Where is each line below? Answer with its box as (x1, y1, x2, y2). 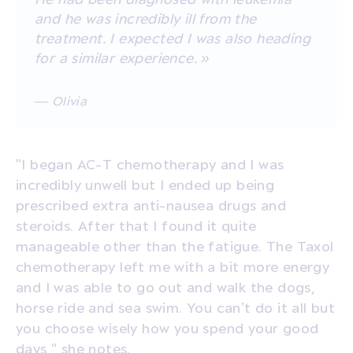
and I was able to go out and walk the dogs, (16, 278, 316, 295)
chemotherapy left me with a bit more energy (16, 258, 330, 274)
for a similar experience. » (35, 49, 210, 65)
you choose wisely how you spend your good (16, 319, 319, 336)
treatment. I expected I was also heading (35, 29, 310, 46)
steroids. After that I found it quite (16, 217, 257, 233)
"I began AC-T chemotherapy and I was (16, 155, 284, 172)
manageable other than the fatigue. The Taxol (16, 237, 334, 254)
